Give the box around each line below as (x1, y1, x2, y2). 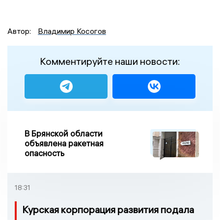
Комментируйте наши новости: (40, 55, 180, 67)
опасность (25, 147, 64, 158)
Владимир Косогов (38, 26, 106, 36)
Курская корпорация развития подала (22, 203, 194, 216)
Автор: (7, 26, 33, 36)
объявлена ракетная (25, 137, 104, 148)
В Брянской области (25, 128, 103, 138)
